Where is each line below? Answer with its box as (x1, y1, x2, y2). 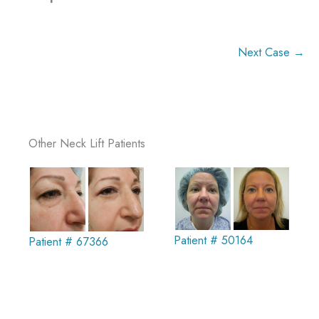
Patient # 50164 (174, 231, 253, 249)
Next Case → (238, 43, 305, 61)
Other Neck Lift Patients (28, 135, 145, 152)
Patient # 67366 (28, 232, 108, 250)
